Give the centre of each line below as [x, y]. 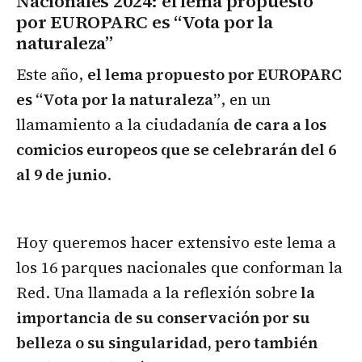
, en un [246, 99]
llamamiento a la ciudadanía [125, 124]
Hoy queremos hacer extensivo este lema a [176, 242]
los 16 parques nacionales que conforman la [179, 267]
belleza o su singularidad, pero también [167, 342]
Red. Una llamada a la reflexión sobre [157, 292]
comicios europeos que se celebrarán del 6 [176, 149]
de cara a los [280, 124]
